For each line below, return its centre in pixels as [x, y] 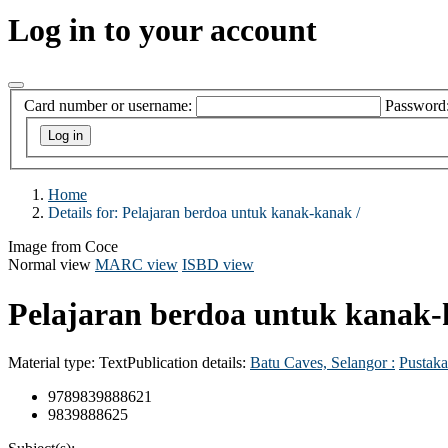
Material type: [53, 362]
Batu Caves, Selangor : [322, 362]
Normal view [49, 265]
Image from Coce [63, 247]
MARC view [136, 265]
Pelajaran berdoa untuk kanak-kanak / [241, 213]
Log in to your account [162, 30]
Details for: [85, 213]
